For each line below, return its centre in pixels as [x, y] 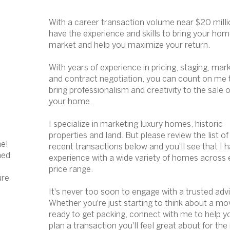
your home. [71, 102]
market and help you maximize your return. [130, 45]
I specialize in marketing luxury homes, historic [136, 124]
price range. [71, 170]
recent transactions [86, 147]
